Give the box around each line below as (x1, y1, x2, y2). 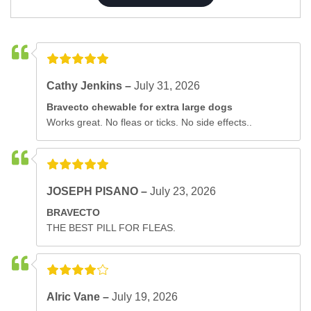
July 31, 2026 (134, 79, 201, 92)
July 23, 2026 (150, 185, 217, 197)
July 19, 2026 (112, 290, 178, 303)
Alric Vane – (47, 290, 112, 303)
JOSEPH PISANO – (47, 185, 151, 197)
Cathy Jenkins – (47, 79, 135, 92)
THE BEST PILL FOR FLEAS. (47, 221, 176, 233)
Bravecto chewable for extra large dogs (47, 101, 233, 112)
